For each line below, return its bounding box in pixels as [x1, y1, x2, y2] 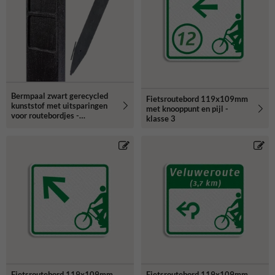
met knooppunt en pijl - [146, 103, 228, 114]
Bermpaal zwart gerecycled [11, 90, 108, 101]
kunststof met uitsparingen [11, 100, 107, 110]
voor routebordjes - [11, 110, 79, 120]
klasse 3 [146, 113, 176, 123]
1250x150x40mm [11, 120, 77, 130]
